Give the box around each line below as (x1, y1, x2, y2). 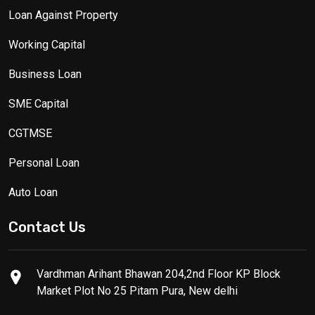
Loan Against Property (8, 8, 118, 22)
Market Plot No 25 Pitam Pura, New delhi (37, 283, 238, 297)
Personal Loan (8, 155, 79, 169)
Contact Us (8, 218, 86, 236)
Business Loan (8, 67, 82, 81)
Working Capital (8, 37, 85, 51)
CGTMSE (8, 126, 52, 140)
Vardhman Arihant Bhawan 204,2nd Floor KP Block (37, 266, 281, 281)
